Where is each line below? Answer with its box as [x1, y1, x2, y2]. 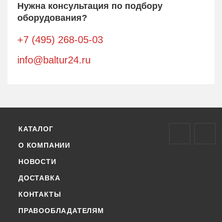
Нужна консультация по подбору [17, 1, 163, 11]
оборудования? [17, 13, 87, 23]
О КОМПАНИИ [18, 141, 70, 149]
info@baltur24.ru [17, 55, 91, 65]
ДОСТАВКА [18, 174, 60, 182]
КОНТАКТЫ [18, 190, 61, 198]
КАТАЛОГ [18, 125, 54, 133]
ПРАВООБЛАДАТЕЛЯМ [18, 207, 104, 215]
